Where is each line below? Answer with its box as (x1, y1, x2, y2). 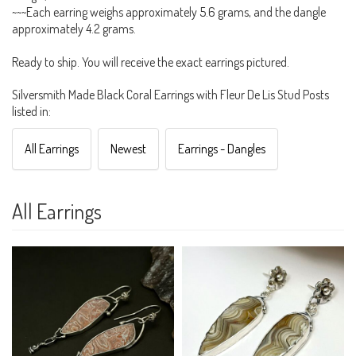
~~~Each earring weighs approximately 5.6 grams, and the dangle (12, 4, 326, 21)
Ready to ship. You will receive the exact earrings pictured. (12, 54, 289, 71)
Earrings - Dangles (178, 141, 265, 157)
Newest (110, 141, 146, 157)
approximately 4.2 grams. (12, 21, 136, 37)
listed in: (12, 103, 51, 120)
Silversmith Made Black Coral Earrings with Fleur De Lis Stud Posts (12, 87, 329, 103)
